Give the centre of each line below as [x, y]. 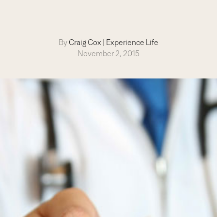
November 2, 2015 [108, 54]
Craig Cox [85, 42]
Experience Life [132, 42]
